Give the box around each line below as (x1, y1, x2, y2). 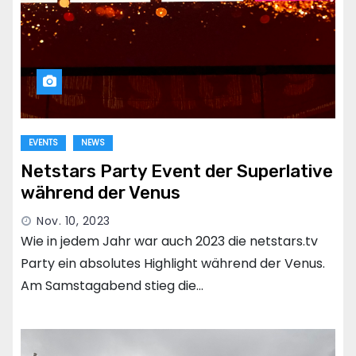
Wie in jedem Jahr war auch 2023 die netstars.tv (21, 232, 318, 251)
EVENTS (29, 137, 58, 149)
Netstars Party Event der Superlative (21, 161, 333, 183)
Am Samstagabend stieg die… (21, 277, 203, 296)
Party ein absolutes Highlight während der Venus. (21, 254, 325, 273)
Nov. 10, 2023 (37, 213, 110, 230)
